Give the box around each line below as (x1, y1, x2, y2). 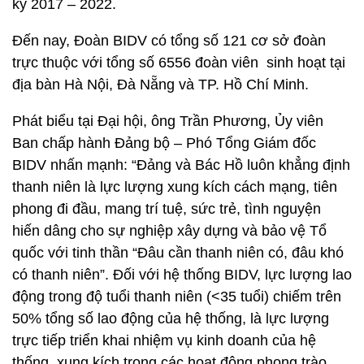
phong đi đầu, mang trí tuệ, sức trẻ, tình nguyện (12, 201, 321, 217)
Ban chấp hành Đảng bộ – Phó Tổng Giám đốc (12, 135, 316, 151)
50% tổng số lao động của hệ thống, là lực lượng (12, 310, 329, 327)
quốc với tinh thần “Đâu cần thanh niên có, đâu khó (12, 245, 344, 261)
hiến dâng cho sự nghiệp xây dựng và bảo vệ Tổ (12, 223, 327, 239)
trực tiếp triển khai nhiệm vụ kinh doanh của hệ (12, 332, 316, 349)
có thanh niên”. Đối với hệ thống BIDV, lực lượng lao (12, 266, 352, 283)
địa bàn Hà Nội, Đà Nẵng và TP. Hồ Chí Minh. (12, 76, 309, 93)
